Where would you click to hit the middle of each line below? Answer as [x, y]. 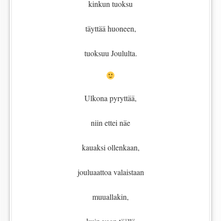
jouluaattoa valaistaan [110, 172]
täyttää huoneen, [110, 29]
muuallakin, [110, 197]
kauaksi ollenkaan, [110, 147]
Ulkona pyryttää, [110, 98]
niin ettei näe [110, 123]
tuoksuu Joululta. [110, 53]
